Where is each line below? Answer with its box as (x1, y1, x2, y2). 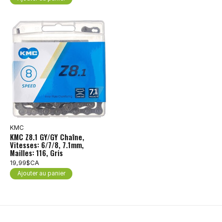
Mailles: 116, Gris (10, 148, 63, 159)
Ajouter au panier (17, 170, 65, 177)
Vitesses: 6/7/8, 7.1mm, (10, 140, 84, 151)
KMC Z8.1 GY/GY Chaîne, (10, 132, 84, 143)
